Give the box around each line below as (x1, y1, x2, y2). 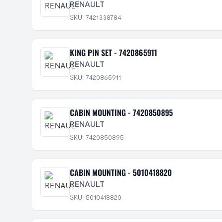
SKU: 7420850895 (70, 133, 124, 141)
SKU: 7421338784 (70, 13, 121, 21)
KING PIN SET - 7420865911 (70, 47, 157, 58)
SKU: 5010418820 (70, 193, 121, 201)
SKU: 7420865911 (70, 73, 121, 81)
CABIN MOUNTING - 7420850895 (70, 107, 173, 118)
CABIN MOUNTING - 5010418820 (70, 166, 172, 178)
